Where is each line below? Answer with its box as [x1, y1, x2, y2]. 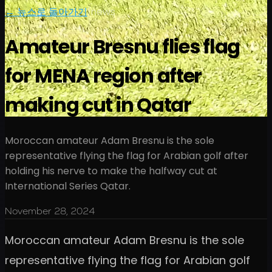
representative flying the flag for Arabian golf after [5, 148, 248, 163]
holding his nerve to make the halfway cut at [5, 163, 217, 178]
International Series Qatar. [5, 178, 131, 193]
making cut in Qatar [5, 91, 191, 119]
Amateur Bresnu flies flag [5, 33, 240, 61]
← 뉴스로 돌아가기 [5, 5, 87, 19]
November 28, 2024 [5, 205, 95, 217]
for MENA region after [5, 62, 202, 90]
